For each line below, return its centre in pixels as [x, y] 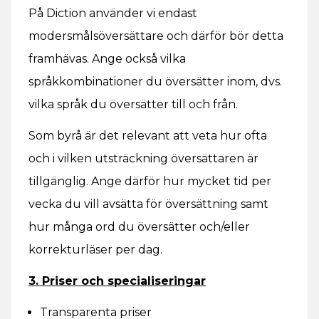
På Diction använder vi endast [113, 13]
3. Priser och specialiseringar [117, 281]
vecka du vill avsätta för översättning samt [148, 204]
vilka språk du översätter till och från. [133, 104]
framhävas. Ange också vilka [107, 59]
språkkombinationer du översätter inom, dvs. [155, 82]
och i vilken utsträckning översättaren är [143, 158]
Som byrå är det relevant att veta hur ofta [148, 136]
